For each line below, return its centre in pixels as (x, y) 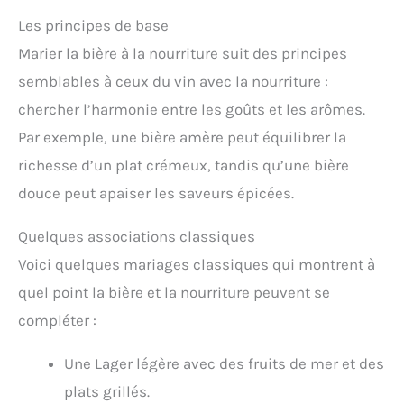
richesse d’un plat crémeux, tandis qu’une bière (184, 165)
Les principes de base (93, 26)
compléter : (57, 321)
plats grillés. (107, 392)
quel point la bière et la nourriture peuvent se (174, 293)
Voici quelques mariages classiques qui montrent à (197, 265)
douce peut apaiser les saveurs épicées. (156, 193)
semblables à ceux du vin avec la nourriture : (173, 82)
